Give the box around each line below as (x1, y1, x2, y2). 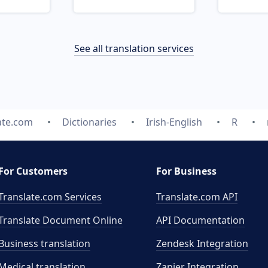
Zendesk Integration (156, 237, 248, 250)
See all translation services (74, 42, 194, 55)
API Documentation (156, 214, 245, 227)
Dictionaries (62, 115, 117, 129)
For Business (156, 165, 217, 178)
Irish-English (146, 115, 202, 129)
